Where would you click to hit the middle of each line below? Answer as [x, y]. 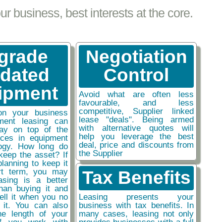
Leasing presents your [136, 197]
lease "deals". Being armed [136, 120]
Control [137, 75]
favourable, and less [136, 103]
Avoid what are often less [136, 94]
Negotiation [136, 57]
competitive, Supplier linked [136, 111]
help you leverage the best [136, 137]
